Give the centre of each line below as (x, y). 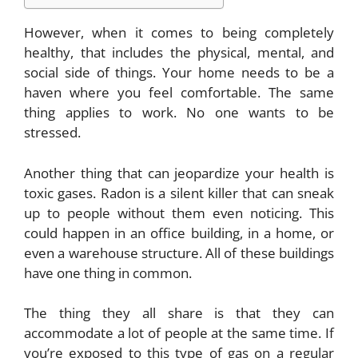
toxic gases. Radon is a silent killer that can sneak (179, 193)
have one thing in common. (109, 272)
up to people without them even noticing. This (179, 213)
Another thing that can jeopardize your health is (179, 173)
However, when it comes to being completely (179, 33)
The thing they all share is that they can (179, 313)
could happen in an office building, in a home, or (179, 233)
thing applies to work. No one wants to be (179, 113)
